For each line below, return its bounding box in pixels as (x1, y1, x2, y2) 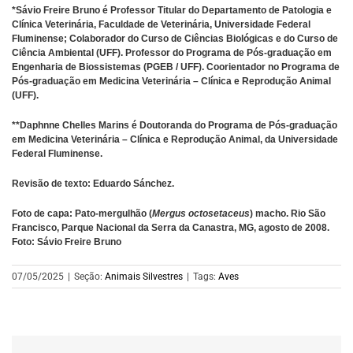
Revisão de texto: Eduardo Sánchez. (12, 177, 174, 189)
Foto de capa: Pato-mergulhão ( (12, 207, 152, 219)
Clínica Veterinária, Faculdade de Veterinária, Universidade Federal (12, 18, 310, 30)
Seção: (74, 270, 105, 282)
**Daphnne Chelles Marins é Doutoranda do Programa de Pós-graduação (12, 119, 337, 131)
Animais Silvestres (105, 270, 183, 282)
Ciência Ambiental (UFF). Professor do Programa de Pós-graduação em (12, 46, 332, 58)
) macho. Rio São (250, 207, 325, 219)
